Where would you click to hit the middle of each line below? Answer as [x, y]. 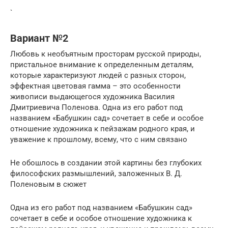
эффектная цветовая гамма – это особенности [95, 86]
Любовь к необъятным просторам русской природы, [106, 54]
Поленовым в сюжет [48, 184]
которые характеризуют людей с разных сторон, [98, 75]
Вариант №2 [39, 38]
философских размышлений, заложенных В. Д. [96, 173]
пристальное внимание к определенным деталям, [102, 64]
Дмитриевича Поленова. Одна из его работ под [96, 107]
